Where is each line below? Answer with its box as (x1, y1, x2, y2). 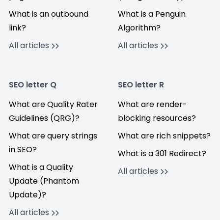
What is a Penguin (118, 8, 186, 20)
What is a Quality (9, 162, 73, 173)
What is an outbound (9, 8, 88, 20)
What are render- (118, 99, 187, 110)
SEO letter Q (9, 79, 56, 90)
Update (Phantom (9, 175, 79, 187)
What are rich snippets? (118, 130, 211, 141)
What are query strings (9, 130, 97, 141)
